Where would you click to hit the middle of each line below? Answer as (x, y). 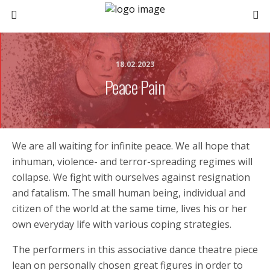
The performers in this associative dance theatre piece (135, 250)
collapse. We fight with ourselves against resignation (131, 177)
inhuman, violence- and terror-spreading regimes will (132, 162)
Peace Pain (135, 87)
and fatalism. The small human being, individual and (129, 193)
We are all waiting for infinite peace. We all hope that (131, 146)
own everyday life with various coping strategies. (122, 224)
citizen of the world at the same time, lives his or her (130, 209)
